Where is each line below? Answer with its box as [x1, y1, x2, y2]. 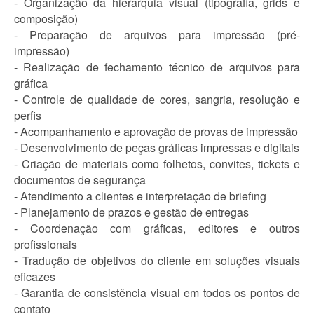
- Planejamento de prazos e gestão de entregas [14, 204, 249, 220]
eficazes [14, 268, 55, 285]
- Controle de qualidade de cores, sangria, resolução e [14, 91, 300, 107]
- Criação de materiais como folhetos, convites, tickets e [14, 156, 300, 172]
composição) [14, 11, 78, 27]
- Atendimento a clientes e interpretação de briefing [14, 188, 266, 204]
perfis [14, 107, 41, 123]
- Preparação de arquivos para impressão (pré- [14, 27, 300, 43]
